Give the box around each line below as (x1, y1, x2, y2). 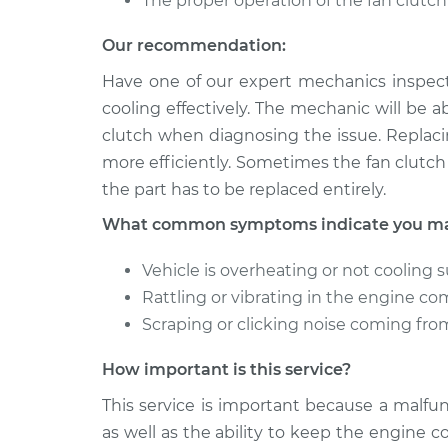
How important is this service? (102, 360, 351, 379)
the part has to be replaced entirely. (102, 180, 386, 199)
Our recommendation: (102, 36, 286, 55)
